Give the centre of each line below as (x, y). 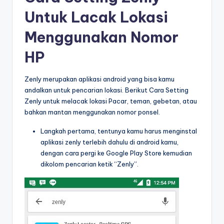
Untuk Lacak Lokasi (96, 17)
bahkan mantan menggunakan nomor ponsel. (92, 112)
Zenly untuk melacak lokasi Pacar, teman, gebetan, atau (111, 101)
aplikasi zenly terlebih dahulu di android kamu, (109, 142)
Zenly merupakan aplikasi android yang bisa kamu (99, 79)
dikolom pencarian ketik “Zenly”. (89, 164)
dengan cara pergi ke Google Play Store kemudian (116, 153)
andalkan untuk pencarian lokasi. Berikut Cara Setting (106, 90)
